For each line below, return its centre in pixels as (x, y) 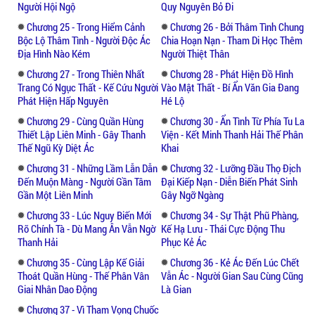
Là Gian (176, 289)
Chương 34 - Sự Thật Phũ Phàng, (234, 215)
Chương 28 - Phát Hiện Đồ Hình (232, 73)
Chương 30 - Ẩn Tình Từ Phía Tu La (237, 121)
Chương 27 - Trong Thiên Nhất (86, 73)
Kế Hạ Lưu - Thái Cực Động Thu (223, 228)
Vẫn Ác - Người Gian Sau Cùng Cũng (232, 275)
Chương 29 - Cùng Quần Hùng (85, 121)
